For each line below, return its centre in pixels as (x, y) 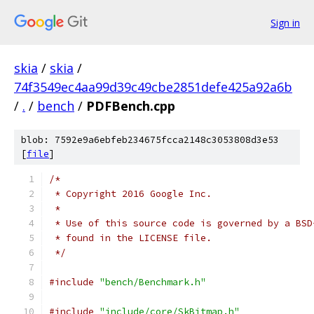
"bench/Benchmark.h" (153, 282)
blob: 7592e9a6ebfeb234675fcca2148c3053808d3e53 (150, 140)
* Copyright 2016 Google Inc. (130, 194)
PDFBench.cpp (131, 106)
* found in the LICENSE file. (130, 238)
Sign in (285, 22)
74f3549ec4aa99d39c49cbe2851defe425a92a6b (153, 87)
